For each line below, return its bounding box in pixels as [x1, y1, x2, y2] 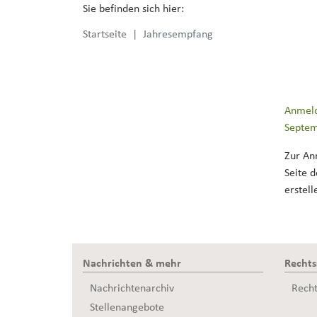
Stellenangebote [90, 301, 164, 313]
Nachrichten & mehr [83, 258, 181, 269]
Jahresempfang [143, 28, 213, 40]
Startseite [83, 28, 127, 40]
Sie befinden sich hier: [83, 3, 187, 14]
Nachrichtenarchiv [90, 282, 174, 294]
